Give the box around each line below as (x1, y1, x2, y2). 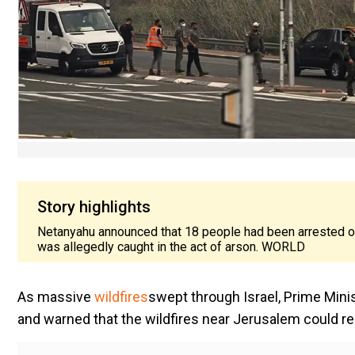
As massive (17, 288, 94, 305)
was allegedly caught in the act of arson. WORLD (37, 239, 305, 254)
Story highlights (37, 197, 151, 216)
